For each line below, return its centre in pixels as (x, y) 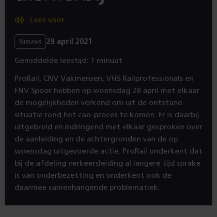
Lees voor (47, 20)
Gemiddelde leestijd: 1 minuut (69, 61)
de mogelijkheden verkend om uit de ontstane (98, 103)
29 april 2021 (69, 41)
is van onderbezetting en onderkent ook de (93, 175)
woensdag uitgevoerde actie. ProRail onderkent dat (108, 151)
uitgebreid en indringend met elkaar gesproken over (108, 127)
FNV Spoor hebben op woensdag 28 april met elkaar (107, 91)
